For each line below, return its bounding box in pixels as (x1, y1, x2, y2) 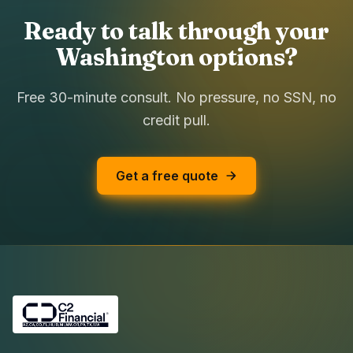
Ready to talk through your (24, 16, 329, 46)
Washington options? (54, 42, 299, 72)
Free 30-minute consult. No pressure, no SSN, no (17, 88, 336, 106)
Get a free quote (116, 167, 218, 184)
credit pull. (143, 111, 210, 128)
